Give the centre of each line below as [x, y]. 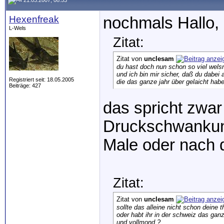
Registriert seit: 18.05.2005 [41, 79]
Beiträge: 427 [25, 85]
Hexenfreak [34, 19]
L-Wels [17, 28]
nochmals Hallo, [161, 23]
